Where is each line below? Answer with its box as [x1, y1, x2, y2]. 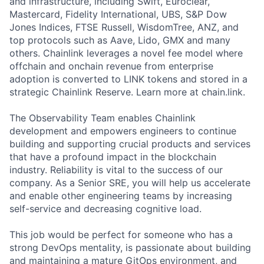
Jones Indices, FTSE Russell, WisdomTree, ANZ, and [9, 21, 239, 33]
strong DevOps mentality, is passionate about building [9, 242, 251, 253]
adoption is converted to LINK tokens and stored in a [9, 73, 247, 85]
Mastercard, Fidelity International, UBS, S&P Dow [9, 8, 227, 20]
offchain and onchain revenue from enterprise [9, 60, 213, 72]
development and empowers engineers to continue [9, 125, 236, 137]
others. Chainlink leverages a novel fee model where [9, 47, 243, 59]
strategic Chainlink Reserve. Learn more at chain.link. [9, 86, 245, 98]
